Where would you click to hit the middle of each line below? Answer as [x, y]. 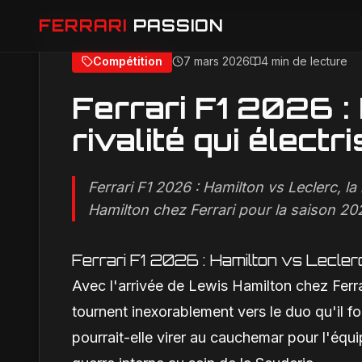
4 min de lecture [304, 61]
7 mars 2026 [217, 61]
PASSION [179, 25]
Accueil [71, 73]
